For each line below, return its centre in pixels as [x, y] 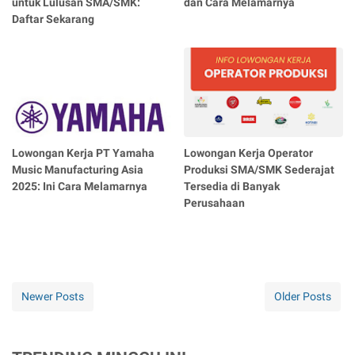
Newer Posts [53, 296]
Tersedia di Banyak [232, 186]
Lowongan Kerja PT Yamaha [83, 153]
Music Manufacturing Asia [78, 169]
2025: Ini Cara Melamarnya [80, 186]
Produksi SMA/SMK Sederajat [260, 169]
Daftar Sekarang [53, 19]
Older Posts [303, 296]
